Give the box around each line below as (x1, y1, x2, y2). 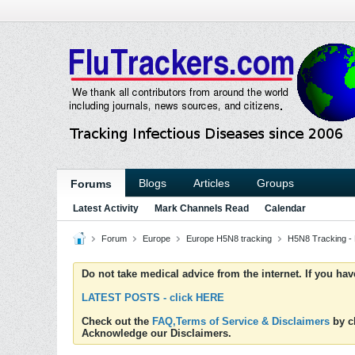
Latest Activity (73, 203, 139, 214)
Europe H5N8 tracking (186, 234, 272, 243)
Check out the (82, 315, 152, 327)
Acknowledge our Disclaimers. (82, 327, 231, 339)
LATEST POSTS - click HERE (82, 292, 224, 303)
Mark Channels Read (155, 203, 249, 214)
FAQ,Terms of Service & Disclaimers (152, 315, 330, 327)
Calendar (265, 203, 306, 214)
